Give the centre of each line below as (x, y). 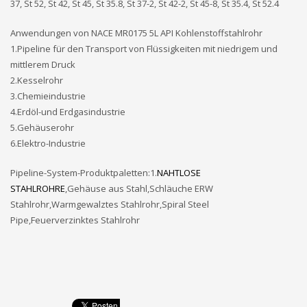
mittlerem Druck (43, 64)
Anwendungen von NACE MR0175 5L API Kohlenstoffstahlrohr (136, 33)
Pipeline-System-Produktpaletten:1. (84, 172)
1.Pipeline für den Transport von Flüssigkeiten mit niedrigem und (144, 48)
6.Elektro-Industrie (48, 143)
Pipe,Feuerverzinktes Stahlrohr (75, 220)
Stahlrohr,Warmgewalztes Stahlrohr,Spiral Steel (110, 204)
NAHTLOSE (179, 172)
